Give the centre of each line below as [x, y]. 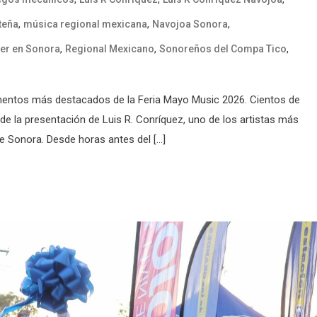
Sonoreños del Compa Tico [223, 48]
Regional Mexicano [110, 48]
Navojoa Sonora [190, 24]
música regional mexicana [85, 24]
